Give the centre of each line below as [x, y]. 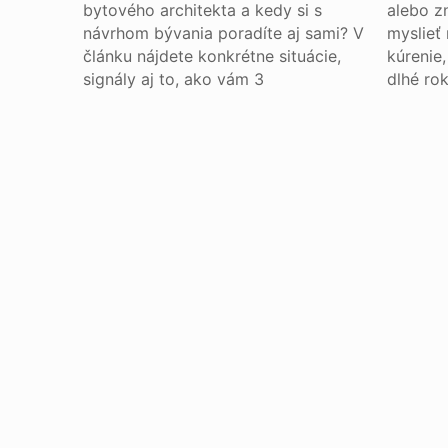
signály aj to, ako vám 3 [174, 79]
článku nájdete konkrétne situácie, [212, 56]
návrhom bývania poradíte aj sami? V [224, 33]
